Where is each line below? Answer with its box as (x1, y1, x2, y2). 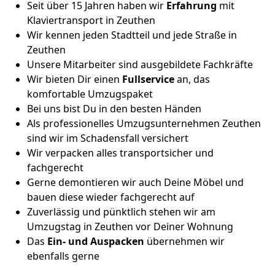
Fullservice (122, 72, 174, 86)
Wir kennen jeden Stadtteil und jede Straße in (27, 28, 237, 42)
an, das (174, 72, 210, 86)
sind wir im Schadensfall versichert (27, 131, 188, 145)
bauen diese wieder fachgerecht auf (27, 190, 195, 204)
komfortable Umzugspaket (27, 87, 153, 101)
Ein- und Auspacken (47, 234, 144, 248)
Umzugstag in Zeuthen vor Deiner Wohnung (27, 219, 233, 233)
